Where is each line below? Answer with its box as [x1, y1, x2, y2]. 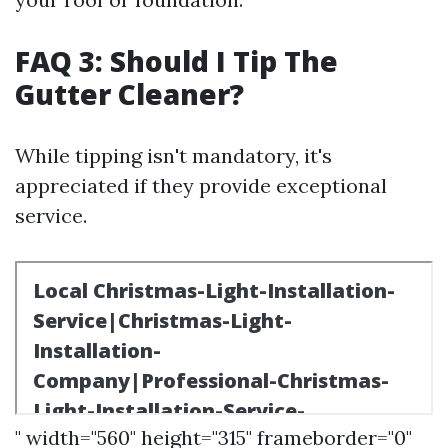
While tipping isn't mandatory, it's [15, 143, 332, 168]
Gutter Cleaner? [15, 75, 244, 113]
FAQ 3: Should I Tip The [15, 42, 338, 80]
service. [15, 203, 87, 228]
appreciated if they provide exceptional [15, 173, 387, 198]
